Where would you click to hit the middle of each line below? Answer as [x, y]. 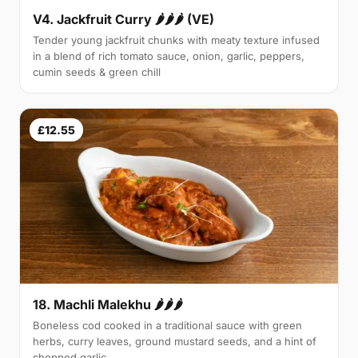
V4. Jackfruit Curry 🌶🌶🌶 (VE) [123, 20]
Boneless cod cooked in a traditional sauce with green [167, 325]
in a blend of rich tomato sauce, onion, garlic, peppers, [169, 56]
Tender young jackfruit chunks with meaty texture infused [176, 40]
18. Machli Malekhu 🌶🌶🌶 [108, 304]
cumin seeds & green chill [97, 72]
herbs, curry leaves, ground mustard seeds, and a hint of [175, 341]
